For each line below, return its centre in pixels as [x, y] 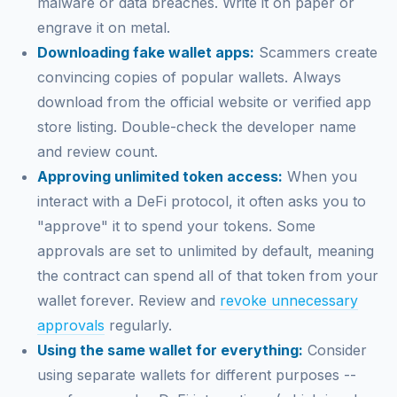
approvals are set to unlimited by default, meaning [205, 251]
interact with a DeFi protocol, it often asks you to [201, 201]
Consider [335, 350]
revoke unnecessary [288, 300]
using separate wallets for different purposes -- [196, 375]
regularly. [138, 325]
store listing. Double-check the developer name [196, 127]
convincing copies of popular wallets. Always [189, 77]
